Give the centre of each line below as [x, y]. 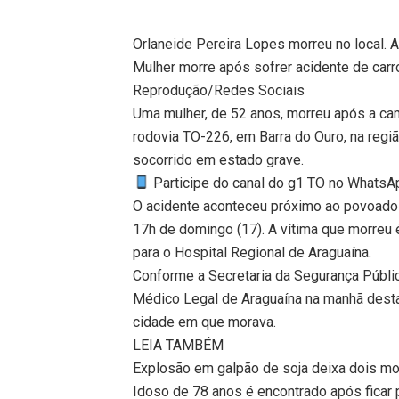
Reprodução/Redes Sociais [219, 90]
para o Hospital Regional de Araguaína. [252, 252]
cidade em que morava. [205, 322]
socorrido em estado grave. [219, 159]
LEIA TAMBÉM [179, 345]
